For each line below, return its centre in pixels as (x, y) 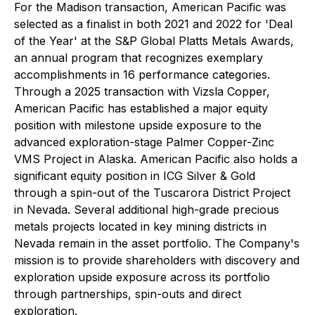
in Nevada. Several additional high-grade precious (147, 209)
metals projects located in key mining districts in (140, 226)
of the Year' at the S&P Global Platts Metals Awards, (154, 40)
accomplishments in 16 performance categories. (142, 74)
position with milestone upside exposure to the (138, 125)
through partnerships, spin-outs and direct (128, 294)
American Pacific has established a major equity (141, 108)
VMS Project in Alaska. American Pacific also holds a (156, 159)
